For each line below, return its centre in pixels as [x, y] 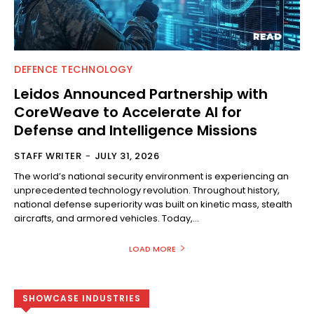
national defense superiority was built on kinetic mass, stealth [153, 204]
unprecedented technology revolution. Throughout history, [147, 190]
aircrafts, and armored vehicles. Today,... [107, 218]
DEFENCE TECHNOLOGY [73, 69]
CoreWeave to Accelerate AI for [128, 112]
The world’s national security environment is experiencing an [151, 176]
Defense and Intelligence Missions [136, 130]
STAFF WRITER [48, 156]
